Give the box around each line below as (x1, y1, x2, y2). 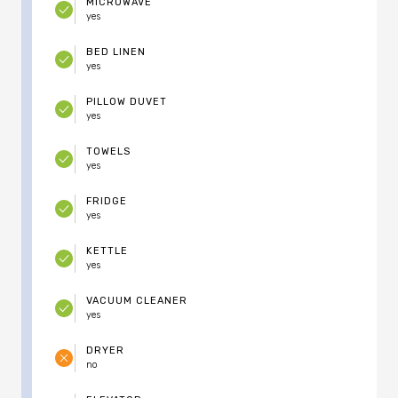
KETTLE (86, 245, 128, 258)
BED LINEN (86, 46, 146, 59)
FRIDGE (86, 195, 127, 208)
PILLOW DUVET (86, 96, 167, 108)
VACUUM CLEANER (86, 295, 187, 307)
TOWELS (86, 146, 131, 158)
